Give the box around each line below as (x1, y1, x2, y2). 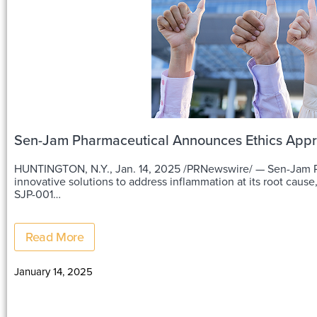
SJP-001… (14, 185, 61, 202)
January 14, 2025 (14, 263, 93, 279)
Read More (25, 227, 84, 246)
